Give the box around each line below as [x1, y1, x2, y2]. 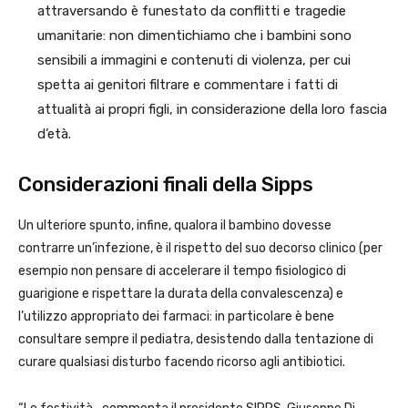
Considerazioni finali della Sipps [18, 172, 313, 198]
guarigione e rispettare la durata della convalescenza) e [18, 286, 343, 302]
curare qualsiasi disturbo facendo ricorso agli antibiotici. [18, 354, 345, 371]
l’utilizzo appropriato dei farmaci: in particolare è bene [18, 309, 334, 325]
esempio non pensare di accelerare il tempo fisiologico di [18, 263, 346, 280]
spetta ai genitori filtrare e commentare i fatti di [37, 76, 338, 94]
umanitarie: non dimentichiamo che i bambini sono [37, 27, 352, 45]
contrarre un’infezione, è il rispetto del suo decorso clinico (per [18, 240, 382, 257]
